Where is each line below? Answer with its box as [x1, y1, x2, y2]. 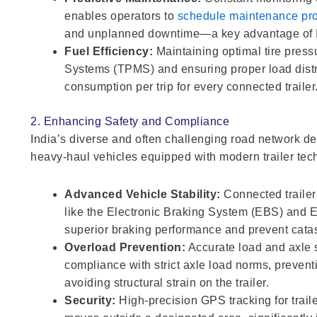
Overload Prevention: [64, 241, 186, 253]
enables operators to [64, 9, 178, 22]
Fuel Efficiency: [64, 45, 154, 57]
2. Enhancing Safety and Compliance [30, 115, 230, 127]
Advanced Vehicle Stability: [64, 188, 221, 200]
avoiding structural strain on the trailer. [64, 276, 270, 289]
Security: [64, 294, 116, 306]
